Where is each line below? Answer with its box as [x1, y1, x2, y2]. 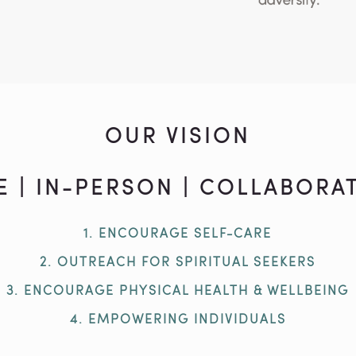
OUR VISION [105, 121, 251, 149]
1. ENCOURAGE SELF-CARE [83, 224, 273, 242]
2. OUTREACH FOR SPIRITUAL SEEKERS [40, 253, 316, 270]
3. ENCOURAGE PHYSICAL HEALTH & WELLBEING [6, 281, 350, 299]
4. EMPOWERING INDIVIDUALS [69, 310, 286, 327]
